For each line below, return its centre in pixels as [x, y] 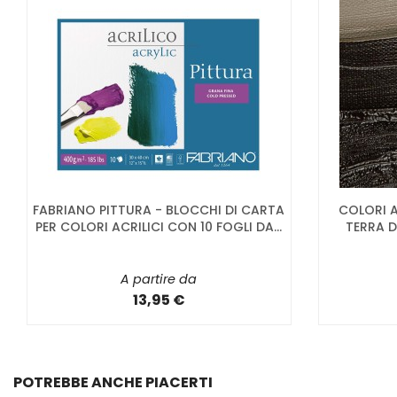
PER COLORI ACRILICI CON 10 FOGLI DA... [159, 227]
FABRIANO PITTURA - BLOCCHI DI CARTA [159, 210]
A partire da [159, 280]
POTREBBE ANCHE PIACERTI [113, 382]
